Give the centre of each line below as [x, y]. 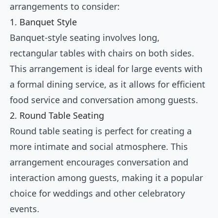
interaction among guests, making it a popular [106, 178]
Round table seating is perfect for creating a [101, 131]
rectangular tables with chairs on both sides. [102, 53]
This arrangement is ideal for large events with [106, 69]
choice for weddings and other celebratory [97, 193]
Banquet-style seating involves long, [85, 38]
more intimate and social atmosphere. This [99, 147]
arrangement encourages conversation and [99, 162]
